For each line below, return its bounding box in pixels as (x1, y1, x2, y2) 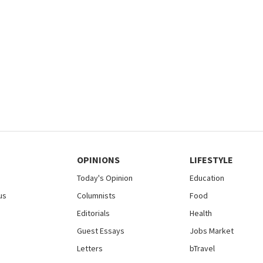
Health (190, 208, 212, 219)
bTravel (190, 243, 215, 254)
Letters (77, 243, 103, 254)
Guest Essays (77, 225, 124, 237)
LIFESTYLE (190, 154, 233, 166)
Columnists (77, 190, 116, 201)
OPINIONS (77, 154, 120, 166)
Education (190, 173, 224, 184)
